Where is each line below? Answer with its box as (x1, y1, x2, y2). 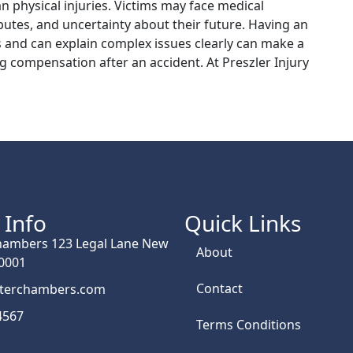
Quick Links (184, 208, 301, 238)
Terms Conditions (196, 316, 301, 333)
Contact (196, 280, 243, 297)
